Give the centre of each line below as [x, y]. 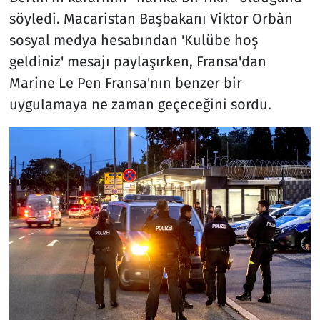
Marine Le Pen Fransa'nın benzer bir [125, 82]
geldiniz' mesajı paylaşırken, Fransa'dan [137, 61]
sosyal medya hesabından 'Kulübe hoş [133, 40]
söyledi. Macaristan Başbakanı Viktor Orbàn [151, 18]
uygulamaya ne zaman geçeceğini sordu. [142, 104]
